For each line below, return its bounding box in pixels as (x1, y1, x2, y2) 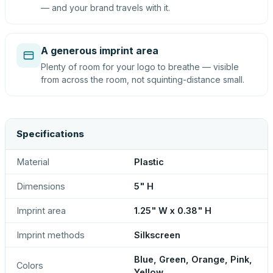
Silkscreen (134, 230, 180, 240)
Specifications (16, 128, 84, 140)
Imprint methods (16, 230, 85, 240)
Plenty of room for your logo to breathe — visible (41, 62, 239, 72)
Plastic (134, 157, 164, 167)
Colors (16, 260, 43, 271)
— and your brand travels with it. (41, 2, 170, 13)
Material (16, 157, 49, 167)
